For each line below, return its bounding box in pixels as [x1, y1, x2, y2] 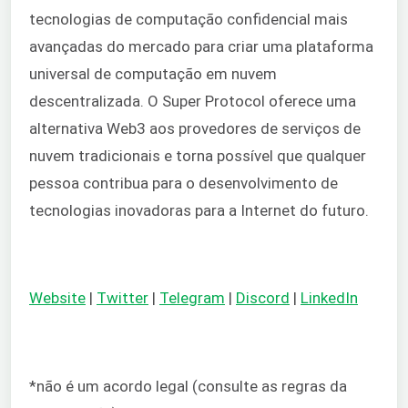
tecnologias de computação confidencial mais [29, 9, 348, 28]
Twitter [97, 289, 148, 308]
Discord [236, 289, 290, 308]
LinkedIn [301, 289, 358, 308]
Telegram [159, 289, 225, 308]
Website [29, 289, 86, 308]
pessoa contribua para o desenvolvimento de [29, 173, 338, 192]
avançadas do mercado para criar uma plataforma [29, 36, 373, 56]
